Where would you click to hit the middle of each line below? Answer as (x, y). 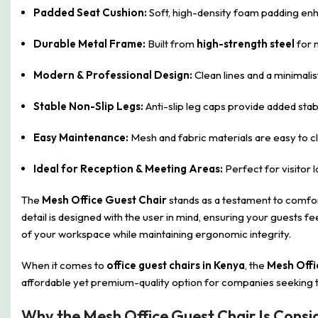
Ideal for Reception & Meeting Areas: (128, 169)
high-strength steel (246, 44)
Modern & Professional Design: (113, 75)
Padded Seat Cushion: (90, 12)
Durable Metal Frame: (89, 44)
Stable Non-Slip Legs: (88, 106)
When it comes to (64, 265)
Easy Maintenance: (81, 137)
